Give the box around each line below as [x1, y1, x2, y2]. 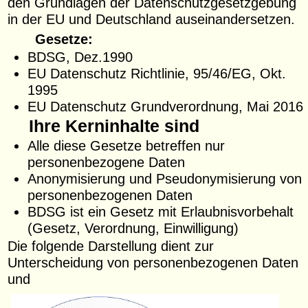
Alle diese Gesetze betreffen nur [27, 137, 225, 154]
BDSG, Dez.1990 [27, 49, 133, 65]
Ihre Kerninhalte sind [28, 116, 199, 136]
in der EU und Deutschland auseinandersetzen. [8, 11, 296, 27]
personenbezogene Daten [27, 154, 185, 170]
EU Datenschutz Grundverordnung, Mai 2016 [27, 98, 303, 115]
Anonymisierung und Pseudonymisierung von [27, 170, 302, 187]
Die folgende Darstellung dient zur [8, 238, 214, 254]
